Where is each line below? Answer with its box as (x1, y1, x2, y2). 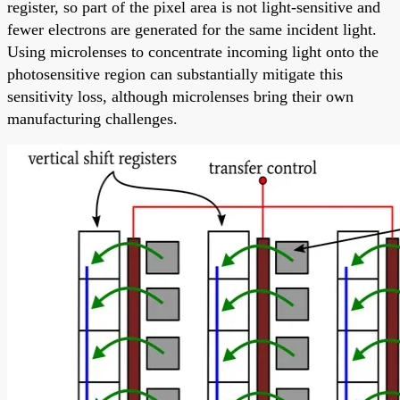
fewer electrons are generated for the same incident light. (7, 20, 377, 38)
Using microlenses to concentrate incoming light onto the (7, 42, 379, 61)
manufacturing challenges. (7, 109, 178, 128)
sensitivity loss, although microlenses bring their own (7, 87, 354, 105)
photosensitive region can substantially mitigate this (7, 64, 343, 83)
